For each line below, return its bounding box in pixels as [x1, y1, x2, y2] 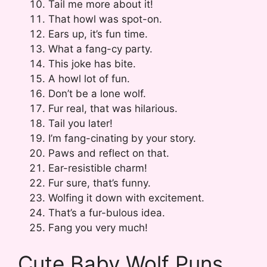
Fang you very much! [48, 222, 148, 234]
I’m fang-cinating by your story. [48, 132, 196, 145]
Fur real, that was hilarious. [48, 103, 178, 115]
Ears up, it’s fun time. [48, 28, 148, 41]
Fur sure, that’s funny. [48, 177, 151, 190]
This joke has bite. [48, 58, 136, 70]
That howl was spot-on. [48, 13, 162, 26]
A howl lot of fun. [48, 73, 130, 85]
